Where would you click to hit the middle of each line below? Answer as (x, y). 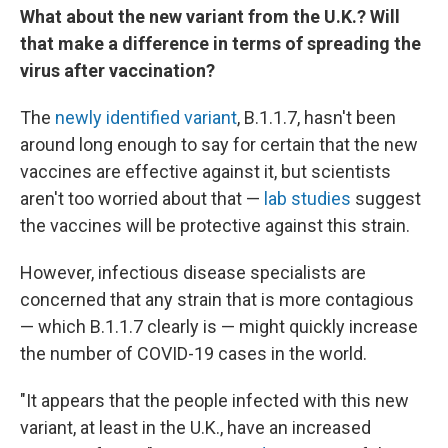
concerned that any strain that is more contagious (217, 299)
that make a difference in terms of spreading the (220, 43)
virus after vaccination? (117, 70)
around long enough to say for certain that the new (219, 144)
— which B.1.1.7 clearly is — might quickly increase (219, 326)
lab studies (307, 198)
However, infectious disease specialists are (193, 272)
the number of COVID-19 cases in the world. (193, 353)
